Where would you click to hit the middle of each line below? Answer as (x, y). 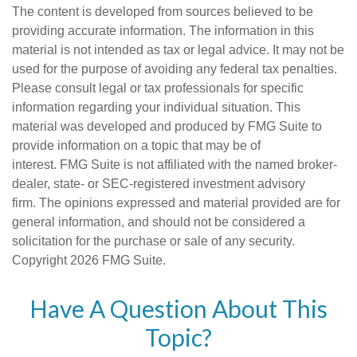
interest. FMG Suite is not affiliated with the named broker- (175, 165)
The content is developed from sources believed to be (163, 12)
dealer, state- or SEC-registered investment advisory (159, 184)
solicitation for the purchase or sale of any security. (153, 241)
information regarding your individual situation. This (156, 107)
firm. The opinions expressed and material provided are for (176, 203)
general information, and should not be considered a (159, 222)
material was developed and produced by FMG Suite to (167, 126)
